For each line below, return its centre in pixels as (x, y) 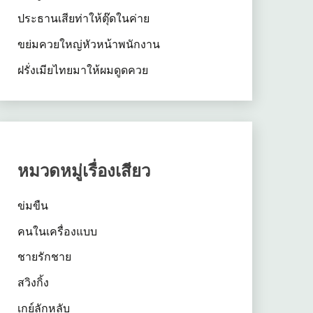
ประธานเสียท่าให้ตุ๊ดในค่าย (83, 19)
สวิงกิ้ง (33, 283)
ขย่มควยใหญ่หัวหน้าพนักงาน (88, 44)
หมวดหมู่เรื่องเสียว (83, 170)
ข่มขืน (32, 205)
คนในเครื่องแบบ (57, 231)
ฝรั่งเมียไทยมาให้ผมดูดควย (82, 70)
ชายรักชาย (44, 257)
